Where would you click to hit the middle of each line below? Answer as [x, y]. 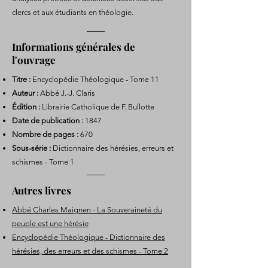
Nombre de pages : [45, 134]
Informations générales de [74, 47]
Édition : [26, 107]
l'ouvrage [34, 60]
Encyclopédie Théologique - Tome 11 [95, 79]
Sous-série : [31, 148]
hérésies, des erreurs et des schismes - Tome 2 [90, 251]
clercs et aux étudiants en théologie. [73, 12]
